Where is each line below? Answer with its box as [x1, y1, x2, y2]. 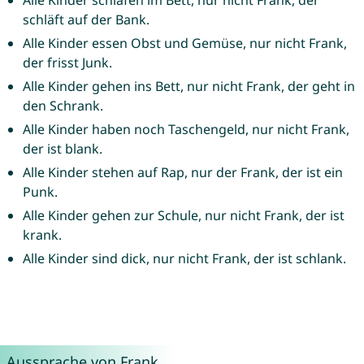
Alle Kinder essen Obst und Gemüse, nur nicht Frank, [22, 34, 347, 53]
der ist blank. [22, 140, 102, 158]
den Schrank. [22, 97, 103, 115]
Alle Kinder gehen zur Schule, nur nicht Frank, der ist [22, 206, 344, 225]
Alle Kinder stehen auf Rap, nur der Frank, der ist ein [22, 163, 343, 182]
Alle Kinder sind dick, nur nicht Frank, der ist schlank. [22, 249, 346, 268]
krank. [22, 226, 62, 245]
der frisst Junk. [22, 54, 112, 72]
